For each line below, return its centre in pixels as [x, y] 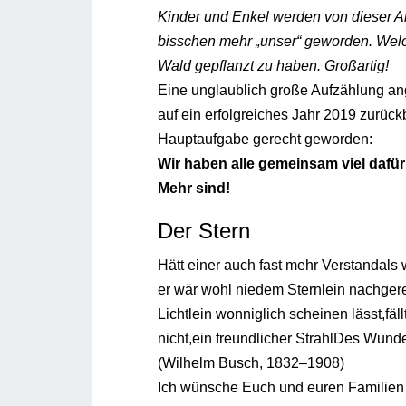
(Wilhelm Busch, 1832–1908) [251, 362]
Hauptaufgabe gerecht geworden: [265, 139]
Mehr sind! [194, 188]
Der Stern [204, 230]
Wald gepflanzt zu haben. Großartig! [273, 65]
